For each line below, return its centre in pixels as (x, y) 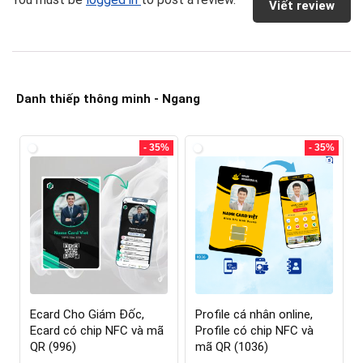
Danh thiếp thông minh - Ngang (108, 99)
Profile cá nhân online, (254, 314)
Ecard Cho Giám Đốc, (88, 314)
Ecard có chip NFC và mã (97, 330)
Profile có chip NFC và (255, 330)
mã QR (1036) (232, 346)
